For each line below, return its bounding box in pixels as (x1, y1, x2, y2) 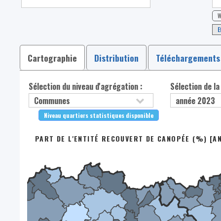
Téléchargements (156, 51, 220, 65)
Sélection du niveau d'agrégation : (29, 80, 143, 93)
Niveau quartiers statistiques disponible (44, 111, 154, 120)
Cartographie (28, 51, 77, 65)
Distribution (94, 51, 139, 65)
